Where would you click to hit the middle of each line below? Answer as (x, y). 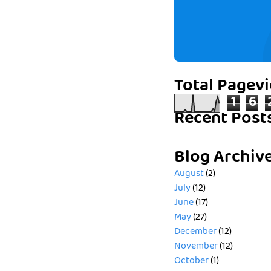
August (189, 174)
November (196, 247)
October (191, 261)
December (195, 232)
